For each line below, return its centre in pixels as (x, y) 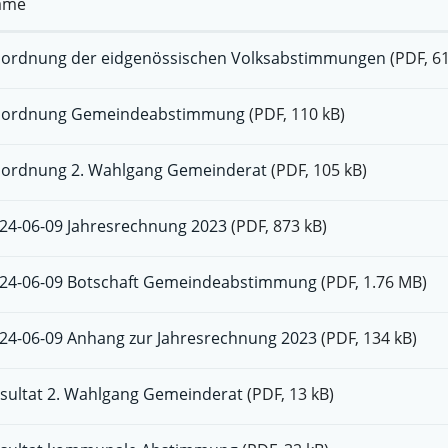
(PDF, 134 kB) (368, 338)
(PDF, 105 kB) (318, 170)
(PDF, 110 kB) (296, 114)
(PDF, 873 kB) (278, 226)
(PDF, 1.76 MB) (373, 282)
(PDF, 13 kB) (290, 394)
